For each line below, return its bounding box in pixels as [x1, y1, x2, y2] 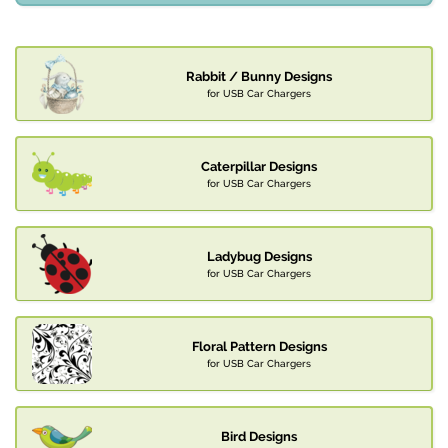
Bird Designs [221, 429, 297, 445]
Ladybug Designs [206, 249, 312, 265]
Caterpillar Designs [201, 159, 317, 175]
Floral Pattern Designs [191, 339, 327, 355]
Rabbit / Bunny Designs [186, 69, 332, 85]
